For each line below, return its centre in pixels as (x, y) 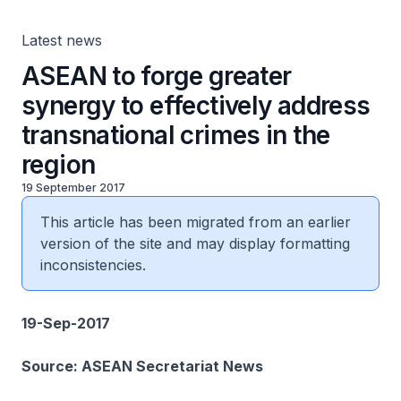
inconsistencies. (93, 265)
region (59, 165)
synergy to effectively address (196, 106)
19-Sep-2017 (66, 323)
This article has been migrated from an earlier (196, 222)
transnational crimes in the (176, 135)
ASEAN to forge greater (157, 76)
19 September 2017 (73, 188)
